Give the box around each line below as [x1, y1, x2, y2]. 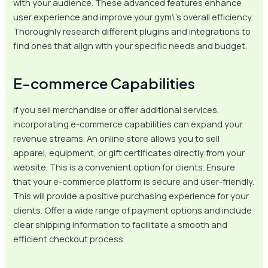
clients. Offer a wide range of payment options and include [13, 204, 252, 217]
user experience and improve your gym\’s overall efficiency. [13, 11, 254, 23]
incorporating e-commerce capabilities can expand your [13, 118, 243, 130]
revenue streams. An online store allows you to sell [13, 132, 220, 145]
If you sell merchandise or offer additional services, [13, 103, 220, 116]
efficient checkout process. [13, 233, 126, 245]
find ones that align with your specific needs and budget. [13, 39, 248, 52]
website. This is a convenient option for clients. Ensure [13, 161, 236, 173]
